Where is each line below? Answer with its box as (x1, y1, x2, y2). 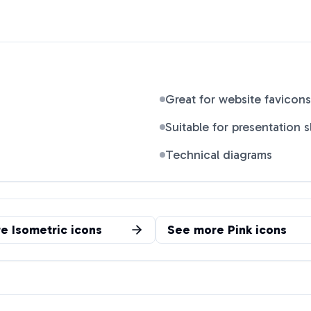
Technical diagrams (165, 147, 272, 162)
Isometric (12, 222, 67, 237)
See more (167, 222, 228, 237)
